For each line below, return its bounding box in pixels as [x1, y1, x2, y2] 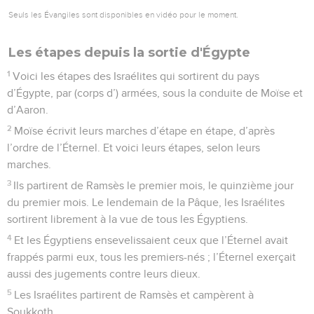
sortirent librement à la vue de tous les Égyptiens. [7, 213, 248, 225]
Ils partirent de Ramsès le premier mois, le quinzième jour [13, 179, 294, 191]
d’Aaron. [7, 104, 48, 116]
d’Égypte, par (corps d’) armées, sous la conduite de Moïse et [7, 87, 303, 99]
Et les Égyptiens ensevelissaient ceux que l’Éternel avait [14, 234, 289, 246]
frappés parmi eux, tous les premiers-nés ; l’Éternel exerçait [7, 251, 296, 263]
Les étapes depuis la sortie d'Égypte [8, 44, 250, 60]
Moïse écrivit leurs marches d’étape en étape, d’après [14, 125, 275, 137]
